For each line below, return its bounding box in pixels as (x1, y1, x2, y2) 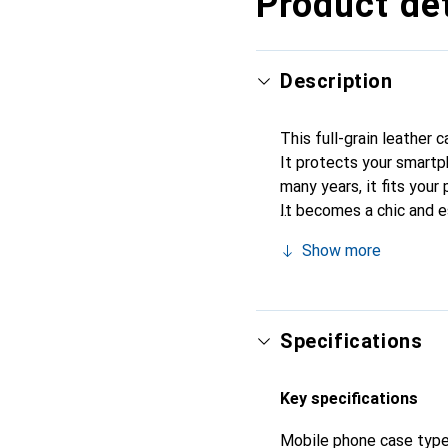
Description (280, 68, 393, 93)
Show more (302, 240, 381, 260)
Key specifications (280, 388, 418, 408)
